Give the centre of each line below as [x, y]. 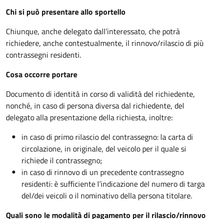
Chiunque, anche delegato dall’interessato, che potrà [93, 31]
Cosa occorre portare [42, 74]
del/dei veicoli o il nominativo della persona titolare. [107, 195]
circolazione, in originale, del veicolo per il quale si [104, 148]
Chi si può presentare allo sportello [66, 11]
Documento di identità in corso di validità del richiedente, [100, 94]
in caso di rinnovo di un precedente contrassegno [103, 172]
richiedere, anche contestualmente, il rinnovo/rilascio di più [105, 43]
